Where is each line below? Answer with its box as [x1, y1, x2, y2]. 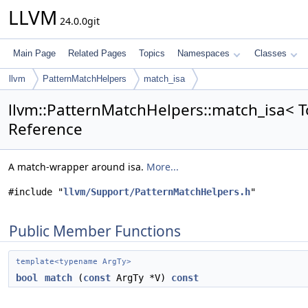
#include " [8, 186, 63, 197]
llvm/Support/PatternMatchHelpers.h [63, 186, 250, 197]
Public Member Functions [9, 221, 181, 241]
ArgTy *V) [111, 272, 171, 283]
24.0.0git [57, 14, 100, 27]
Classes [254, 48, 287, 58]
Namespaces [177, 48, 230, 58]
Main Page [13, 48, 56, 58]
